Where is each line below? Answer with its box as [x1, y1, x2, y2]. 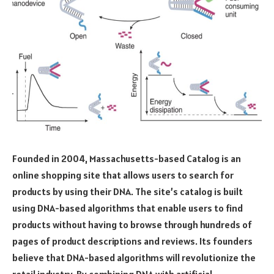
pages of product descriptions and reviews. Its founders [12, 234, 253, 247]
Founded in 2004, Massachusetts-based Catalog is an [12, 152, 241, 165]
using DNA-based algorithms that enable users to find [12, 201, 243, 214]
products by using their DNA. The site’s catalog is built [12, 185, 243, 198]
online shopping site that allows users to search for [12, 168, 234, 181]
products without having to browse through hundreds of [12, 218, 252, 231]
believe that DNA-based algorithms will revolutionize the [12, 251, 256, 264]
